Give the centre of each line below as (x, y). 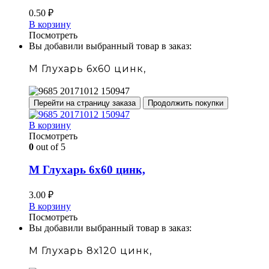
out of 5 (50, 147)
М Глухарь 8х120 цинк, (90, 250)
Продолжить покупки (186, 103)
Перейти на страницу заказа (85, 103)
